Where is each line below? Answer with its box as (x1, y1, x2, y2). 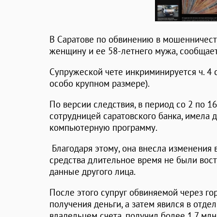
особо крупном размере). (49, 77, 150, 90)
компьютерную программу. (49, 122, 157, 134)
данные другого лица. (49, 166, 136, 178)
